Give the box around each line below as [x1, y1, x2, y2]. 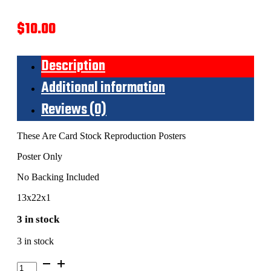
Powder [16, 255, 46, 266]
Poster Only [17, 151, 62, 162]
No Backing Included [17, 171, 99, 182]
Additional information [41, 77, 165, 99]
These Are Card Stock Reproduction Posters [17, 130, 186, 141]
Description [41, 55, 105, 77]
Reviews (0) [41, 99, 106, 121]
